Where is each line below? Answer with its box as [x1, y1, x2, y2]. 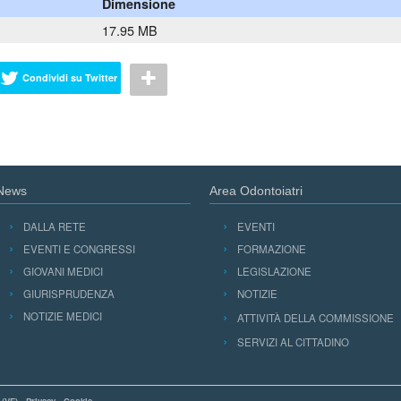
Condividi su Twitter [22, 71, 117, 85]
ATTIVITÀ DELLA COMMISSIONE [236, 310, 394, 325]
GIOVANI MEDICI [22, 263, 103, 278]
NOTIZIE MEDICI [22, 308, 102, 323]
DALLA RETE [22, 218, 86, 234]
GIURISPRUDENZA [22, 286, 115, 301]
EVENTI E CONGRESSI [22, 241, 135, 256]
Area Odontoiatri [209, 183, 303, 198]
